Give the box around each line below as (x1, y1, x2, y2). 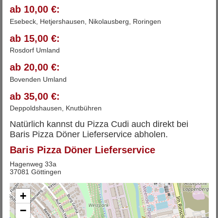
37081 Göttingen (9, 168, 61, 176)
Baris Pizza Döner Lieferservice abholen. (9, 129, 168, 139)
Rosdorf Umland (9, 46, 60, 54)
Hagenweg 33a (9, 160, 56, 168)
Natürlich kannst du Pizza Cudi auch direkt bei (9, 119, 188, 129)
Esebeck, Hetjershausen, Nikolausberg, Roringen (9, 17, 161, 25)
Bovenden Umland (9, 75, 67, 83)
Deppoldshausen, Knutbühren (9, 104, 102, 112)
